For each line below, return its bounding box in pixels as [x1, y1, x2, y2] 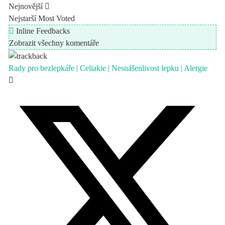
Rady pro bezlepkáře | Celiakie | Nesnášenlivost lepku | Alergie [9, 63, 208, 72]
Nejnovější [9, 2, 43, 11]
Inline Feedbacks [14, 26, 70, 35]
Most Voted [38, 14, 75, 23]
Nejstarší [9, 14, 37, 23]
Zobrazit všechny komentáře [9, 38, 99, 47]
